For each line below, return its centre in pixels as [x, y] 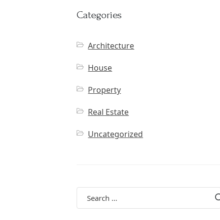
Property [105, 90]
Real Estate [109, 112]
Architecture [111, 46]
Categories [99, 15]
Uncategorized [116, 134]
